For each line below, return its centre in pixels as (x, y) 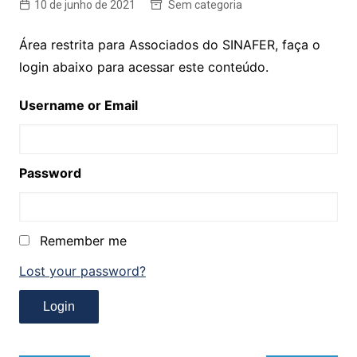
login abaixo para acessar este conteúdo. (143, 67)
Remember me (83, 241)
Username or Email (78, 105)
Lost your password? (82, 271)
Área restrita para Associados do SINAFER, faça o (169, 45)
